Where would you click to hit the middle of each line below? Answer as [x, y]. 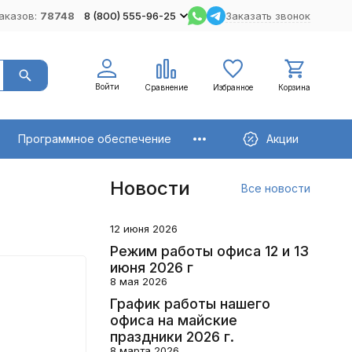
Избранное [233, 87]
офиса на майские [173, 320]
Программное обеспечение [94, 138]
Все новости [275, 189]
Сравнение [166, 87]
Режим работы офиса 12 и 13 [209, 251]
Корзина [294, 87]
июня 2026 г [151, 267]
